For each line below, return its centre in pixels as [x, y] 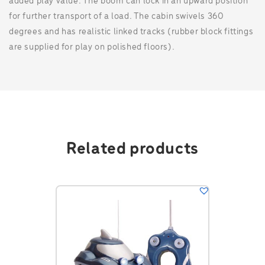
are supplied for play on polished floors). [92, 47]
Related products [132, 149]
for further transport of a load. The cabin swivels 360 [117, 17]
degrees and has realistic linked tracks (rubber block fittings [131, 32]
